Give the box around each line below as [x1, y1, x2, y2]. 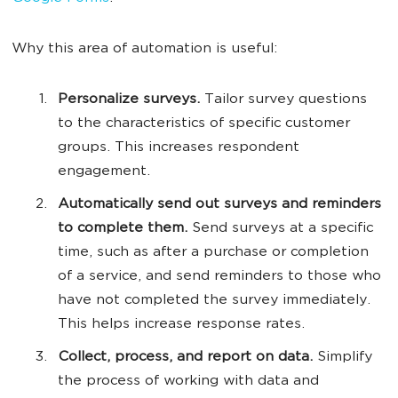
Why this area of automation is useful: [12, 42, 277, 58]
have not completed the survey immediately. [58, 293, 370, 309]
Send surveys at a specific [192, 221, 373, 237]
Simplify [313, 350, 372, 366]
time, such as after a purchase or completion [58, 245, 369, 261]
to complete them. [58, 221, 192, 237]
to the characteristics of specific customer [58, 116, 350, 132]
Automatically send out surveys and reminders [58, 197, 381, 213]
